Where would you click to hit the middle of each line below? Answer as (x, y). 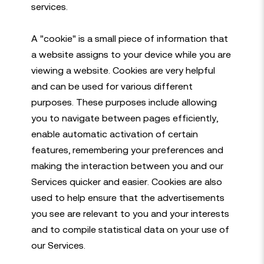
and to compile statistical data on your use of (130, 229)
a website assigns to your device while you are (131, 54)
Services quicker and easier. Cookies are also (126, 181)
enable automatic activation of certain (114, 134)
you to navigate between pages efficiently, (124, 118)
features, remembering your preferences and (127, 150)
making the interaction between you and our (127, 166)
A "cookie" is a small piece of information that (129, 38)
